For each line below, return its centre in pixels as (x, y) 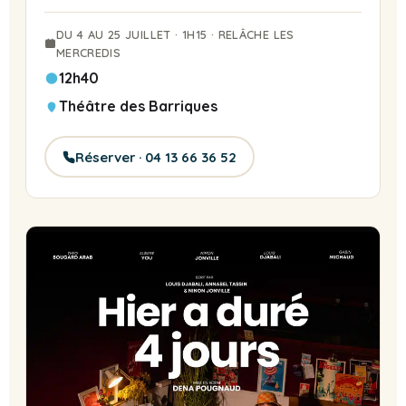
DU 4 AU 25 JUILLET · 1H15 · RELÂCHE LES (175, 35)
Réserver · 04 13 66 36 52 (156, 157)
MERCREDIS (88, 53)
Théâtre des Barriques (138, 106)
